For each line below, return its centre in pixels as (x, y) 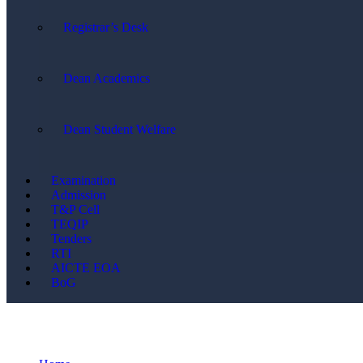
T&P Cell (75, 209)
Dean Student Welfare (120, 129)
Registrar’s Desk (106, 27)
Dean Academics (107, 78)
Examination (83, 180)
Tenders (71, 239)
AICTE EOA (86, 268)
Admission (79, 195)
